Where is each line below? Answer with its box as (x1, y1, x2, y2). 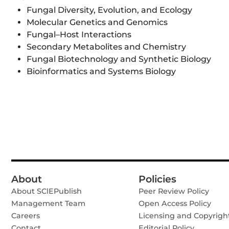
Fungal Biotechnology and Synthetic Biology (27, 54, 211, 64)
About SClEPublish (11, 187, 82, 196)
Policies (139, 173, 176, 185)
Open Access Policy (139, 199, 211, 208)
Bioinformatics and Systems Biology (27, 66, 176, 76)
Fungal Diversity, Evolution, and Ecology (27, 5, 192, 15)
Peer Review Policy (139, 187, 209, 196)
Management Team (11, 199, 85, 208)
